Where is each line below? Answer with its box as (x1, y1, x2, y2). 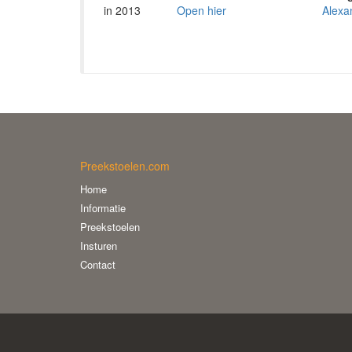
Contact (80, 257, 115, 272)
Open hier (176, 2, 226, 18)
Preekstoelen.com (80, 158, 170, 174)
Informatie (80, 200, 126, 215)
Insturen (80, 238, 117, 253)
